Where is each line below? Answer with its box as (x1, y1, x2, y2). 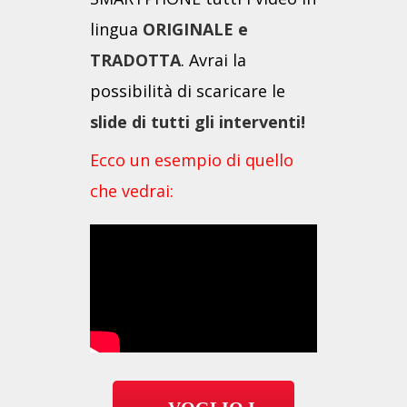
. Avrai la (181, 48, 246, 71)
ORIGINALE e (143, 17, 248, 40)
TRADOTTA (90, 48, 181, 71)
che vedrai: (90, 179, 174, 202)
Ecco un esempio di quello (90, 148, 293, 171)
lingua (90, 17, 143, 40)
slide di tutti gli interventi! (90, 110, 305, 133)
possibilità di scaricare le (90, 79, 285, 102)
